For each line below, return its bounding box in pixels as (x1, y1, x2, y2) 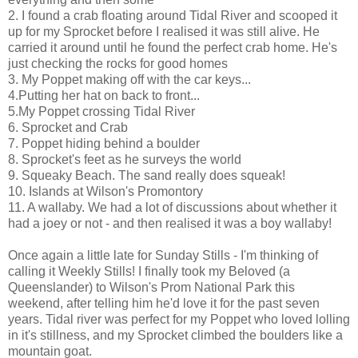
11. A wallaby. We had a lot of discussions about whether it (8, 200, 336, 214)
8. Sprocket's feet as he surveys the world (8, 152, 241, 166)
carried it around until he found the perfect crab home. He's (8, 40, 337, 54)
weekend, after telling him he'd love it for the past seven (8, 296, 320, 310)
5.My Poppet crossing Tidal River (8, 104, 195, 118)
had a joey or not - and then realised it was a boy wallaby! (8, 216, 332, 230)
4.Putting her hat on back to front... (8, 88, 200, 102)
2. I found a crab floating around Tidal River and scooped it (8, 8, 337, 22)
